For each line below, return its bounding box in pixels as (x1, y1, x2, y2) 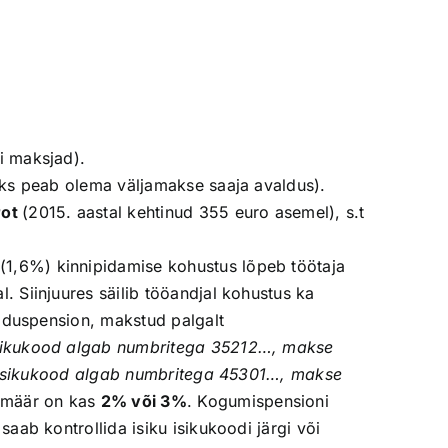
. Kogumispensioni (186, 391, 329, 411)
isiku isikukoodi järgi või (132, 418, 321, 438)
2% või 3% (100, 391, 187, 411)
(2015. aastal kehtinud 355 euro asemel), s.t (22, 202, 365, 222)
